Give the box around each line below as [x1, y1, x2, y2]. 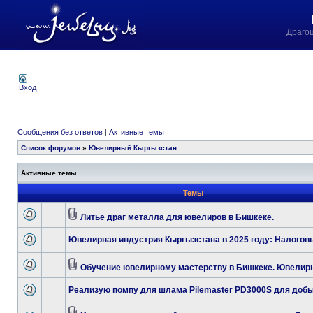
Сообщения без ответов [17, 128, 103, 136]
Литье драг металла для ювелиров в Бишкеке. [80, 212, 274, 222]
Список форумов [21, 144, 80, 152]
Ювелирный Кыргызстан [89, 144, 177, 152]
